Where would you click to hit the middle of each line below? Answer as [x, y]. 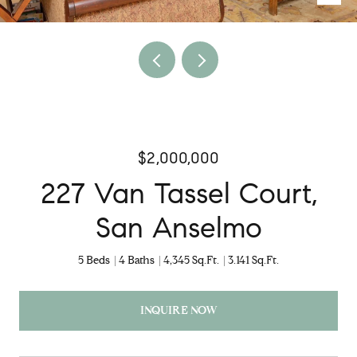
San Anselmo [178, 228]
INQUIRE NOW [178, 310]
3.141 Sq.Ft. [253, 260]
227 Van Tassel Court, [178, 193]
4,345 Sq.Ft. [191, 260]
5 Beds [94, 260]
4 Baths [137, 260]
